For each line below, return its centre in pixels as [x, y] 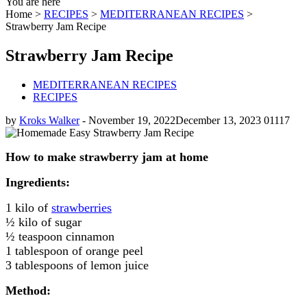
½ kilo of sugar [44, 222]
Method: [28, 290]
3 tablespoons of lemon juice [77, 265]
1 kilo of [28, 207]
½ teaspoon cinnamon [60, 236]
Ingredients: [38, 182]
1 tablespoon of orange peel [74, 250]
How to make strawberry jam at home [107, 157]
